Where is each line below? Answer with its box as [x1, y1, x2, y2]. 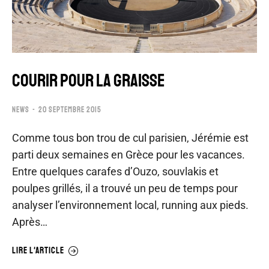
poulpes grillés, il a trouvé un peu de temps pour [12, 182, 238, 195]
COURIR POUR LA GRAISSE [12, 69, 165, 92]
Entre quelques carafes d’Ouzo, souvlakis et [12, 165, 219, 178]
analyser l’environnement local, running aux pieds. [12, 199, 249, 212]
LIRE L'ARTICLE [12, 245, 64, 257]
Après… [12, 216, 47, 229]
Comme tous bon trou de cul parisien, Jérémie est [12, 131, 249, 145]
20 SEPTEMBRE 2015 [38, 105, 101, 115]
